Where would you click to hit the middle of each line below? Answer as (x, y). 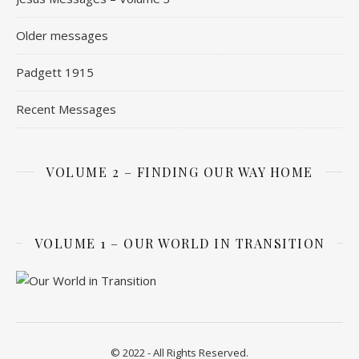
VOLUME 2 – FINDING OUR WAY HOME (179, 171)
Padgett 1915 (55, 72)
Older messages (62, 35)
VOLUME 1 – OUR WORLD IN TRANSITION (179, 243)
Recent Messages (66, 109)
